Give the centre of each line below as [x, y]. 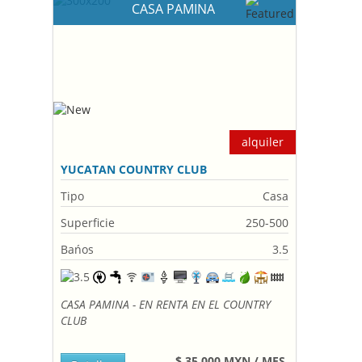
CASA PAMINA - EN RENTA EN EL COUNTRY [166, 304]
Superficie [88, 223]
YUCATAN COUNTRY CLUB [134, 169]
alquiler [263, 142]
